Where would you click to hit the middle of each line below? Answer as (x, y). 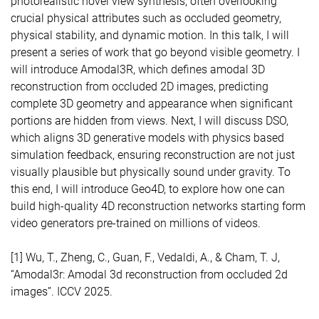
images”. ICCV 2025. (62, 292)
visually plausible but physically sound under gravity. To (151, 172)
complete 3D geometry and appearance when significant (152, 104)
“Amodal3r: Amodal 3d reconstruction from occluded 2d (149, 274)
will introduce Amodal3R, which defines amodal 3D (138, 69)
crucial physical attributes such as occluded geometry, (146, 18)
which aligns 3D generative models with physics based (147, 138)
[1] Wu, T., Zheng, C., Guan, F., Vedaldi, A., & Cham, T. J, (145, 257)
